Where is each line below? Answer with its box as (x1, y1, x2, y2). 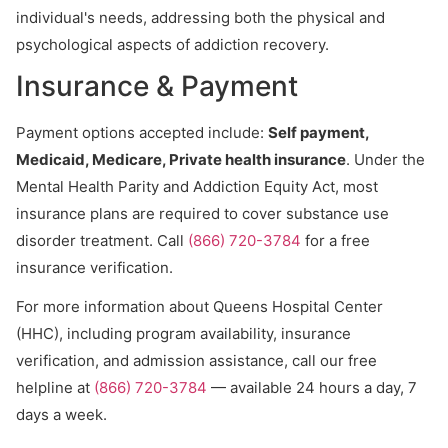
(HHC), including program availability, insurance (16, 324, 351, 343)
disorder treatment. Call (16, 231, 188, 250)
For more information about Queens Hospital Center (16, 297, 383, 316)
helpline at (16, 378, 94, 397)
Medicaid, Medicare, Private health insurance (16, 150, 346, 169)
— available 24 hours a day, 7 (207, 378, 417, 397)
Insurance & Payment (16, 69, 298, 103)
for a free (301, 231, 370, 250)
